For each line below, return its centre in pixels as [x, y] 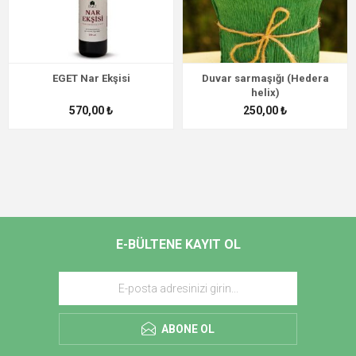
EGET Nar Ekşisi [91, 79]
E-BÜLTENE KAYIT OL [178, 245]
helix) [265, 93]
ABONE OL [188, 329]
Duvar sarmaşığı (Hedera [265, 79]
